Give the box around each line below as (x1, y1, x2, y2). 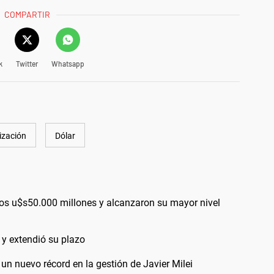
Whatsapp (51, 59, 84, 68)
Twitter (15, 59, 38, 68)
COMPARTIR (4, 9, 51, 20)
